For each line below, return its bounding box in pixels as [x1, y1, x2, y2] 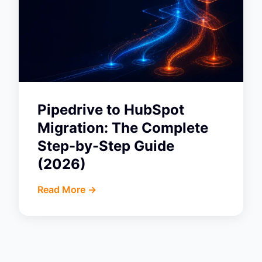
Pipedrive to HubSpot [37, 101, 184, 118]
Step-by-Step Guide [37, 137, 174, 154]
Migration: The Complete [37, 119, 208, 136]
